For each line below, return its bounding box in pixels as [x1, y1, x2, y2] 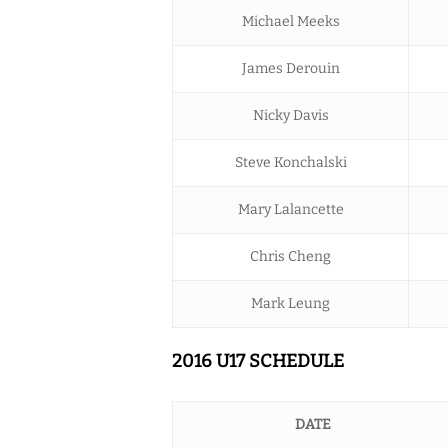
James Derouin [241, 59, 340, 77]
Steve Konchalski [234, 153, 347, 171]
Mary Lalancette [237, 200, 344, 218]
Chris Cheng [250, 247, 331, 265]
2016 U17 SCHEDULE [172, 349, 344, 372]
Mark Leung [251, 294, 330, 312]
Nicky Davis [252, 106, 329, 124]
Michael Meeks [241, 12, 340, 30]
